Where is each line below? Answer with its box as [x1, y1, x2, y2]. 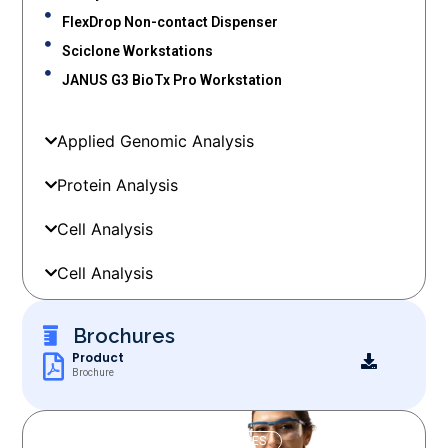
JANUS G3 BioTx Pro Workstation [61, 72, 282, 89]
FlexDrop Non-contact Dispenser [61, 14, 278, 31]
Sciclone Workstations [61, 43, 213, 60]
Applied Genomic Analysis [57, 131, 255, 152]
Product [71, 348, 124, 366]
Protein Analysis [57, 175, 179, 196]
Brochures [72, 323, 175, 348]
